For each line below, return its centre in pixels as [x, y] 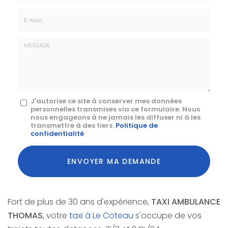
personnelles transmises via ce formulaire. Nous [115, 109]
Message [34, 98]
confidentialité [57, 134]
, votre [56, 216]
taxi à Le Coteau [101, 216]
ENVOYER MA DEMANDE [114, 161]
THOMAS [25, 216]
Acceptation [40, 147]
